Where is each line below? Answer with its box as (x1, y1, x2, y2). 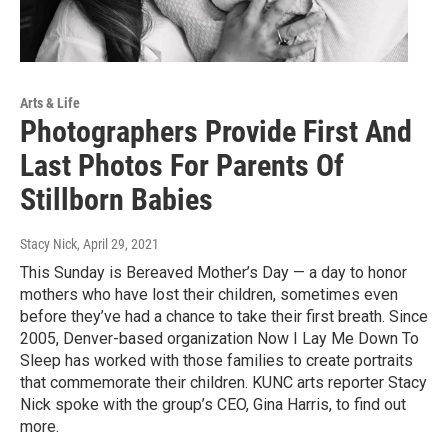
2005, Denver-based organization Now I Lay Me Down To (20, 329, 419, 349)
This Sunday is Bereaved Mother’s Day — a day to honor (20, 263, 407, 283)
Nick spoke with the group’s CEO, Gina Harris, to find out (20, 395, 406, 415)
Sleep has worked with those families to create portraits (20, 351, 413, 371)
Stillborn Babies (20, 182, 213, 218)
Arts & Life (20, 95, 80, 112)
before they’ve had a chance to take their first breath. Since (20, 307, 428, 327)
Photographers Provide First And (20, 114, 412, 150)
